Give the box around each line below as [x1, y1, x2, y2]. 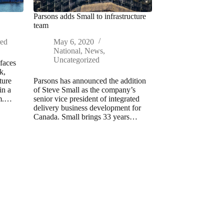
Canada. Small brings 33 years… [33, 112, 137, 121]
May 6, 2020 [53, 37, 94, 46]
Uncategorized [53, 55, 99, 64]
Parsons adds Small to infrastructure [33, 11, 146, 20]
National [53, 46, 80, 55]
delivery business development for [33, 103, 141, 112]
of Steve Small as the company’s [33, 85, 135, 94]
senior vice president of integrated [33, 94, 139, 103]
